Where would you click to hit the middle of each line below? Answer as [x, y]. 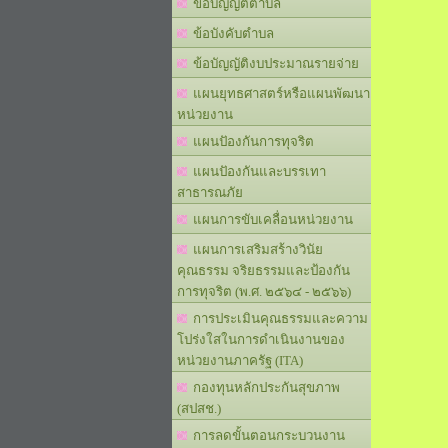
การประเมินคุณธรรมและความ [277, 318]
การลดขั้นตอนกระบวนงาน [266, 435]
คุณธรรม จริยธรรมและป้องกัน [263, 270]
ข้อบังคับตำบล [230, 33]
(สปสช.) [199, 408]
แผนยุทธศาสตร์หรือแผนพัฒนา [278, 93]
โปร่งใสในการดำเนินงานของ [261, 339]
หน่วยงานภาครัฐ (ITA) [240, 360]
